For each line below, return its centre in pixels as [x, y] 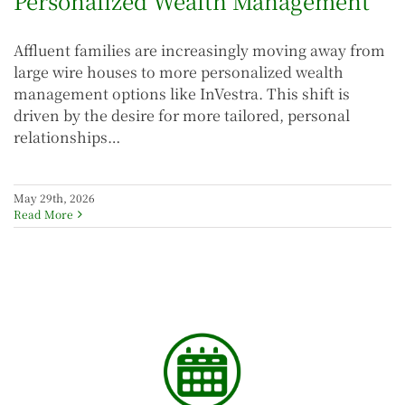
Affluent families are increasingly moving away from [199, 51]
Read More [43, 214]
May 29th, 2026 [54, 198]
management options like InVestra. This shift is [182, 94]
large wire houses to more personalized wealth [179, 72]
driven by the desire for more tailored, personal [182, 116]
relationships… [67, 137]
